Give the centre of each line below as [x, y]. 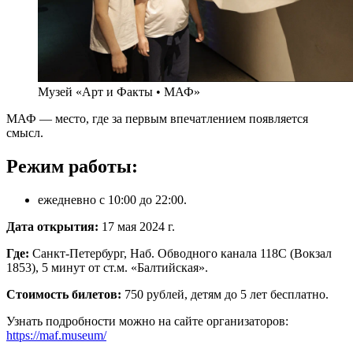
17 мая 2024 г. [138, 226]
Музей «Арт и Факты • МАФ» [119, 91]
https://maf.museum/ [56, 335]
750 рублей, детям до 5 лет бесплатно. [225, 294]
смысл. [25, 132]
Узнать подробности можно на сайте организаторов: [147, 321]
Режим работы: [72, 166]
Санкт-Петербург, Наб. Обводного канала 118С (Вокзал [180, 253]
